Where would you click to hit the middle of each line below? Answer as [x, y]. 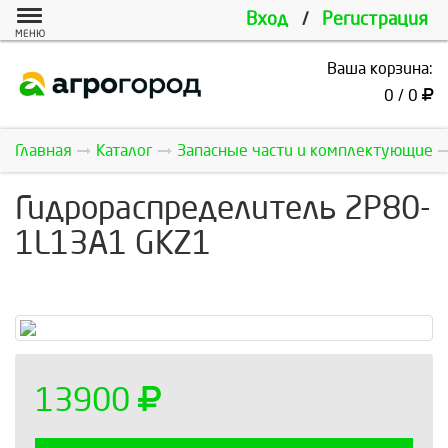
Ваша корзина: [380, 68]
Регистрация [375, 19]
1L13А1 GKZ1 [113, 244]
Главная [43, 150]
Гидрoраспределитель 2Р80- [223, 209]
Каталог [124, 150]
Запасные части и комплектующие [305, 150]
